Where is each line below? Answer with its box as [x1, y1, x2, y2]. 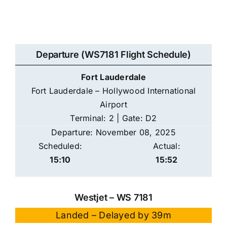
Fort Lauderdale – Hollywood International [31, 86, 196, 96]
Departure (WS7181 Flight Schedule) [36, 49, 191, 60]
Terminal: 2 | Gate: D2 [70, 113, 157, 124]
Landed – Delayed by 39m [56, 210, 171, 221]
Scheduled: [38, 141, 83, 152]
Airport [100, 99, 127, 110]
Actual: [153, 141, 180, 152]
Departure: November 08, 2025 [51, 127, 176, 138]
